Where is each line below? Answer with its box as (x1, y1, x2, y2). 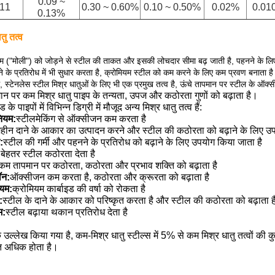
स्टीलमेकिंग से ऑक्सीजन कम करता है (16, 114, 146, 124)
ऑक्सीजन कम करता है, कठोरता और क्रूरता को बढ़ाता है (10, 172, 209, 182)
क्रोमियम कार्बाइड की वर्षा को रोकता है (12, 184, 145, 194)
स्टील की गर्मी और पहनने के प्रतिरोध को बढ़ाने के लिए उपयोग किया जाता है (3, 137, 262, 147)
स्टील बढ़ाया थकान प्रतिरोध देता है (6, 207, 128, 217)
